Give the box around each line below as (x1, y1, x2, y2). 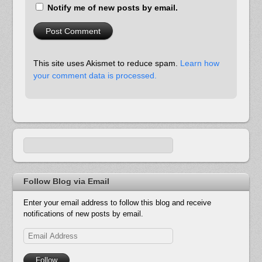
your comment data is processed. (33, 71, 157, 81)
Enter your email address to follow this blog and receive (23, 198, 212, 207)
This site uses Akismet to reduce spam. (33, 58, 181, 68)
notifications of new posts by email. (23, 209, 144, 218)
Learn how (180, 58, 220, 68)
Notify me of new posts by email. (47, 3, 178, 12)
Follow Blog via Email (23, 176, 110, 186)
